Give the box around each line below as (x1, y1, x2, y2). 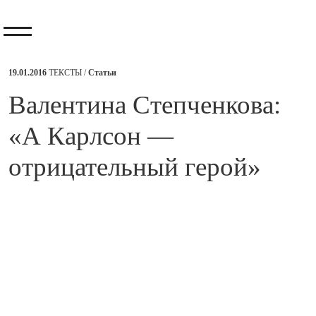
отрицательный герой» (8, 152, 261, 181)
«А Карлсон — (8, 121, 174, 150)
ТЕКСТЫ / (49, 68, 88, 78)
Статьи (88, 68, 116, 78)
